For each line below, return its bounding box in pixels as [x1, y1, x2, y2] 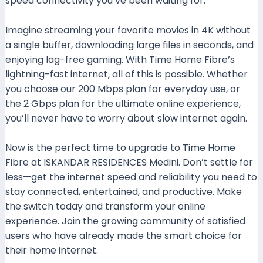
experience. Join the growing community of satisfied [5, 214, 245, 228]
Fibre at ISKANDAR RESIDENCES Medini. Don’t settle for [5, 156, 253, 170]
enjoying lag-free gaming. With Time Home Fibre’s [5, 52, 235, 66]
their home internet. [5, 244, 98, 258]
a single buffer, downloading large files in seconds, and [5, 38, 254, 52]
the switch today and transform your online [5, 200, 205, 214]
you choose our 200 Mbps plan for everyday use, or [5, 82, 240, 96]
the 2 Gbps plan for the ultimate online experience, [5, 96, 241, 110]
